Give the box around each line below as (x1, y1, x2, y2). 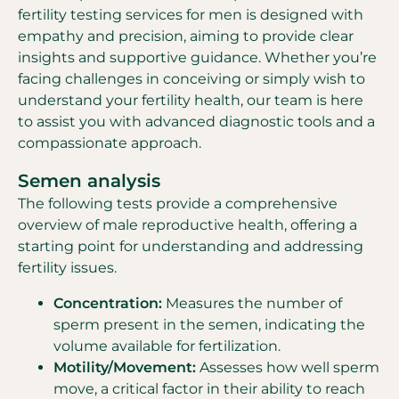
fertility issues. (18, 259, 117, 276)
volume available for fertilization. (53, 338, 281, 354)
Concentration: (53, 295, 166, 312)
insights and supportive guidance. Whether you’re (18, 49, 377, 66)
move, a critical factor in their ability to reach (53, 380, 365, 397)
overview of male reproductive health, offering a (18, 216, 357, 233)
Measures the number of (166, 295, 342, 312)
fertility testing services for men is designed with (18, 6, 363, 23)
